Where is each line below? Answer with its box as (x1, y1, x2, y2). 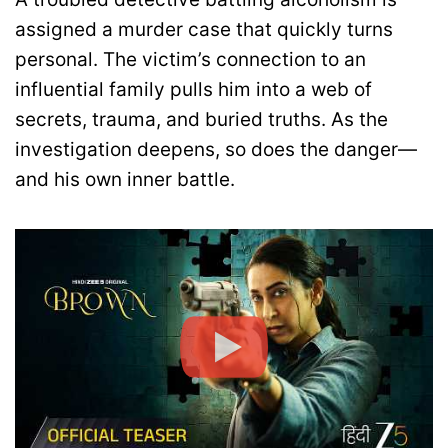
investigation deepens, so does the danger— (15, 138, 417, 161)
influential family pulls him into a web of (15, 78, 372, 101)
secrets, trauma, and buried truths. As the (15, 108, 388, 131)
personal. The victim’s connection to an (15, 48, 366, 71)
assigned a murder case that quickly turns (15, 18, 393, 41)
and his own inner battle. (15, 168, 235, 191)
